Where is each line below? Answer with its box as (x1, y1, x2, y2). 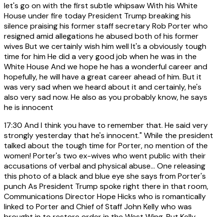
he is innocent (4, 102, 53, 112)
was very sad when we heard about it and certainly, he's (4, 81, 201, 92)
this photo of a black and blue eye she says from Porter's (4, 170, 206, 181)
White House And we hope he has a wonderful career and (4, 61, 207, 72)
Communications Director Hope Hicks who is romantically (4, 191, 206, 201)
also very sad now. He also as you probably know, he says (4, 92, 207, 102)
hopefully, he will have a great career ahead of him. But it (4, 71, 201, 82)
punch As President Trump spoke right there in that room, (4, 181, 208, 191)
